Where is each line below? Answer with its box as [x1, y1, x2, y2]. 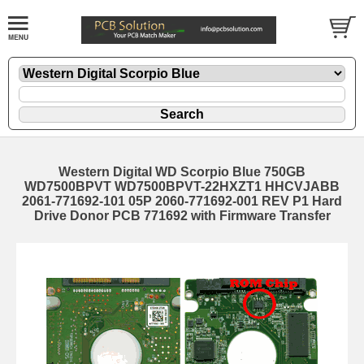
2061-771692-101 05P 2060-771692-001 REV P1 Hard [22, 194, 342, 209]
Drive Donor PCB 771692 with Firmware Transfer [33, 209, 331, 223]
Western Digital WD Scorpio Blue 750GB [58, 165, 305, 180]
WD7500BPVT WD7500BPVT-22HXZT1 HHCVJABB [24, 180, 340, 194]
